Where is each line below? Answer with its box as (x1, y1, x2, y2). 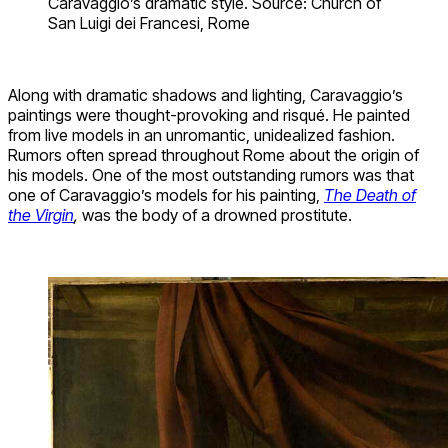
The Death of (324, 184, 416, 205)
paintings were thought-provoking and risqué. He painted (8, 104, 410, 125)
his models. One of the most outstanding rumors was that (8, 164, 414, 185)
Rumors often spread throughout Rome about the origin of (8, 144, 419, 165)
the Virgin (8, 204, 74, 225)
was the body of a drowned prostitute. (82, 204, 352, 225)
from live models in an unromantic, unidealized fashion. (8, 124, 395, 145)
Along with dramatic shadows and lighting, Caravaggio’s (8, 84, 403, 105)
